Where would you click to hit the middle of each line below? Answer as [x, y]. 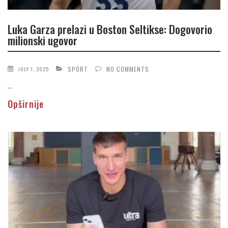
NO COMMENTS [128, 69]
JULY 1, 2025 [34, 69]
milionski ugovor [42, 40]
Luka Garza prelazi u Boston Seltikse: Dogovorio [110, 29]
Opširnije [26, 104]
